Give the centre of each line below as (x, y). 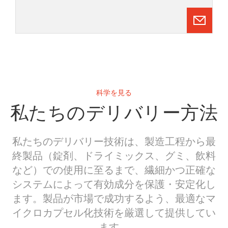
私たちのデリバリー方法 (114, 113)
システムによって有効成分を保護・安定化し (114, 183)
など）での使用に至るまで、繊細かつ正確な (114, 169)
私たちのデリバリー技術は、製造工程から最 (114, 140)
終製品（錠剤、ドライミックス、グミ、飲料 (114, 155)
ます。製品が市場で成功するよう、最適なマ (114, 197)
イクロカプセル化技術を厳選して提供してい (114, 212)
